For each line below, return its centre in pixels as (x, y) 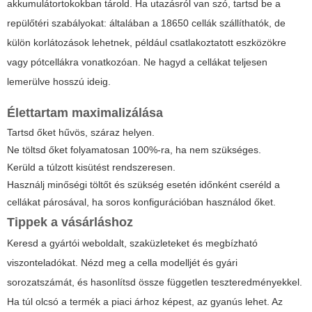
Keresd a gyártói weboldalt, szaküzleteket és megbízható (132, 243)
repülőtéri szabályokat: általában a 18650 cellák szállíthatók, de (146, 23)
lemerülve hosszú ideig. (59, 81)
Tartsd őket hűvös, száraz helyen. (81, 132)
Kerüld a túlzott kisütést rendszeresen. (91, 167)
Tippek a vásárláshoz (70, 222)
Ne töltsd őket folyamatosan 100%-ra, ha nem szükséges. (134, 149)
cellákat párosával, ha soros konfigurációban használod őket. (141, 202)
